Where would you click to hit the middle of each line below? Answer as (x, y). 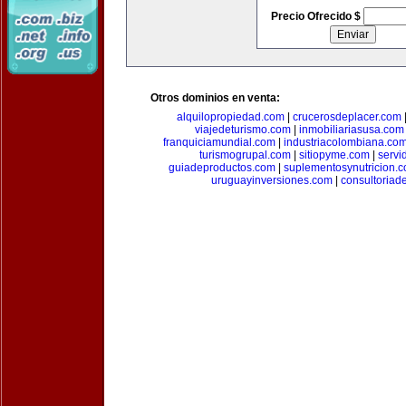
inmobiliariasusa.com (351, 130)
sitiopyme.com (334, 155)
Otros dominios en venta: (215, 98)
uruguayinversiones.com (272, 180)
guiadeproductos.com (222, 168)
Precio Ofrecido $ (317, 16)
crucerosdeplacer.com (347, 117)
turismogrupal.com (245, 155)
